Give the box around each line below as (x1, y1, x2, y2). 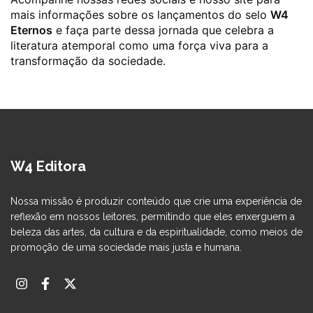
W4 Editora (10, 158, 86, 175)
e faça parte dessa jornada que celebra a (52, 23, 274, 38)
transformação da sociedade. (10, 54, 166, 68)
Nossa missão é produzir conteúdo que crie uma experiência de (10, 195, 302, 207)
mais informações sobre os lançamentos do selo (10, 8, 270, 22)
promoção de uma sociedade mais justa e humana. (10, 241, 242, 253)
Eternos (10, 23, 52, 38)
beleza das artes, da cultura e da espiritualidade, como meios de (10, 226, 303, 238)
